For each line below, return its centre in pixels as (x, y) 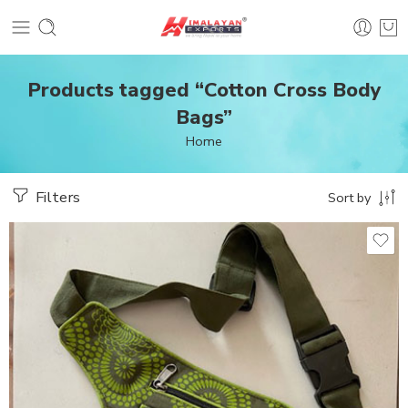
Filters (56, 197)
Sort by (349, 198)
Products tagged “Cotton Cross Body (204, 90)
